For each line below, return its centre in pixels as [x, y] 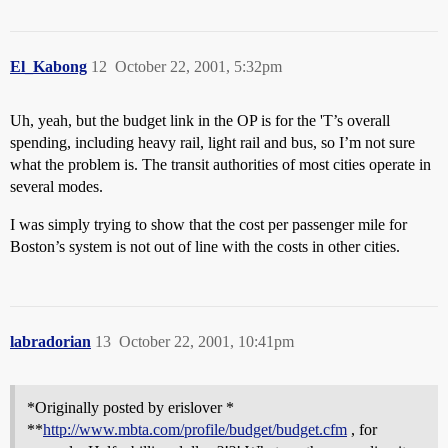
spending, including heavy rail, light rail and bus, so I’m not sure [212, 142]
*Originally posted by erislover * [130, 407]
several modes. [56, 186]
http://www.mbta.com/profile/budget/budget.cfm [195, 429]
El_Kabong [48, 66]
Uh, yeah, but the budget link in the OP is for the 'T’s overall [200, 120]
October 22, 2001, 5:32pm [198, 66]
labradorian [50, 341]
